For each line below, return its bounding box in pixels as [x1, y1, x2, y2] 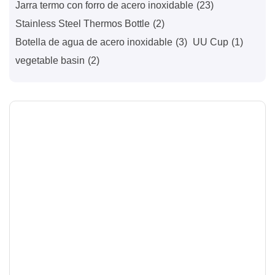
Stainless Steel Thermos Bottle [15, 18, 150, 29]
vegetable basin [15, 55, 85, 66]
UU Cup [193, 37, 228, 47]
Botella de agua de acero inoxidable [15, 37, 172, 47]
